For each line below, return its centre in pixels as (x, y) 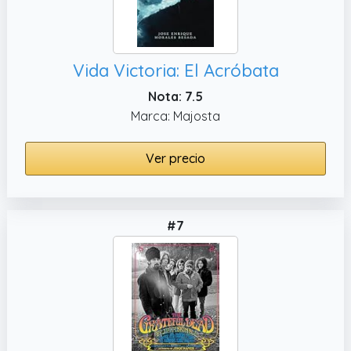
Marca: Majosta (175, 116)
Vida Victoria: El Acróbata (175, 70)
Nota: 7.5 (175, 96)
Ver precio (175, 158)
